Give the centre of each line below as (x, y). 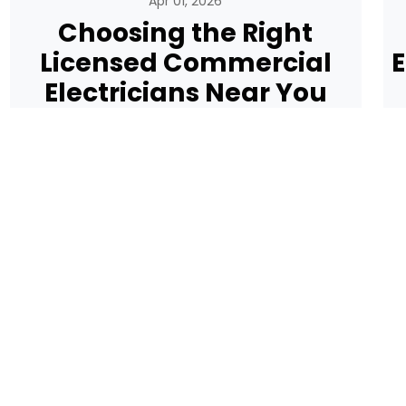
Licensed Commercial (185, 63)
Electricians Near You (185, 93)
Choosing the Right (186, 33)
